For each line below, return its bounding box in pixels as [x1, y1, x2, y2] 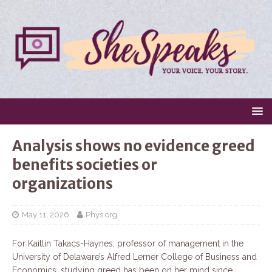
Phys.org [86, 210, 117, 220]
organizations [12, 174, 113, 194]
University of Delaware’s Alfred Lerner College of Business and [12, 252, 257, 262]
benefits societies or [12, 155, 157, 175]
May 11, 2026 [22, 210, 69, 220]
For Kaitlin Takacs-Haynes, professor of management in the [12, 239, 243, 249]
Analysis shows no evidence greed [12, 137, 255, 156]
